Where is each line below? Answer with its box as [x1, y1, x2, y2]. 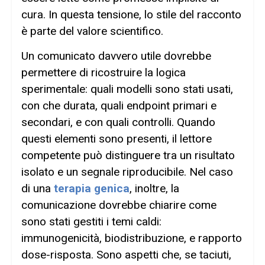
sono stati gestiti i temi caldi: [21, 215, 161, 229]
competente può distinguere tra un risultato [21, 148, 235, 163]
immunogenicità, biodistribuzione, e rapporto [21, 231, 242, 245]
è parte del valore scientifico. [21, 24, 163, 38]
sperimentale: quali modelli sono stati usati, [21, 82, 233, 96]
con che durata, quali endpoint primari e [21, 99, 216, 113]
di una [21, 182, 54, 196]
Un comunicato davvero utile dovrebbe [21, 49, 211, 63]
